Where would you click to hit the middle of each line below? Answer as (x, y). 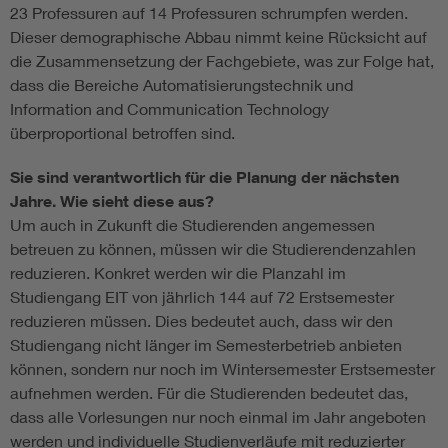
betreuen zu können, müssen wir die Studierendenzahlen (213, 249)
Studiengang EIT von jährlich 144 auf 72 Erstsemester (202, 297)
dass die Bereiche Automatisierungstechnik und (181, 85)
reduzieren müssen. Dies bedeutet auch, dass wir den (201, 321)
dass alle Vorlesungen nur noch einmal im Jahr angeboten (218, 417)
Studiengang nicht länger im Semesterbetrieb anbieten (206, 345)
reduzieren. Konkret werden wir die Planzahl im (178, 273)
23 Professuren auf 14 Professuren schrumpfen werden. (209, 13)
